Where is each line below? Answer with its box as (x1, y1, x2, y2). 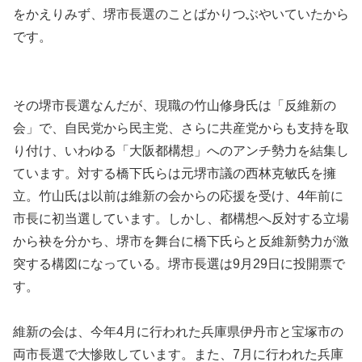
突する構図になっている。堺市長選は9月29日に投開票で (13, 256, 345, 271)
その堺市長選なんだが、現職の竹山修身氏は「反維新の (13, 98, 336, 112)
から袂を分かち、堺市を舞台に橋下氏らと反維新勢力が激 (13, 234, 349, 248)
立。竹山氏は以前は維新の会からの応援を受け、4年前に (13, 188, 343, 203)
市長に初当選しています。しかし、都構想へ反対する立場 (13, 211, 349, 225)
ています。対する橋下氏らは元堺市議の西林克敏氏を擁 (13, 166, 336, 180)
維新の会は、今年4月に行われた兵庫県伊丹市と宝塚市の (13, 325, 343, 339)
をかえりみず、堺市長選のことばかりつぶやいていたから (13, 6, 349, 21)
